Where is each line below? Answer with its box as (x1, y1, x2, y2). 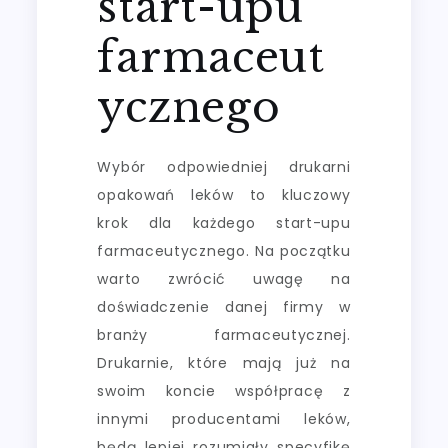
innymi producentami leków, (97, 408, 351, 429)
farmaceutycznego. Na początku (97, 240, 351, 261)
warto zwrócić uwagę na (97, 268, 351, 289)
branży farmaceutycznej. (97, 324, 351, 345)
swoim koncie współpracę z (97, 380, 351, 401)
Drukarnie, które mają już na (97, 352, 351, 373)
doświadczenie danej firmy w (97, 296, 351, 317)
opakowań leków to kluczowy (97, 184, 351, 205)
